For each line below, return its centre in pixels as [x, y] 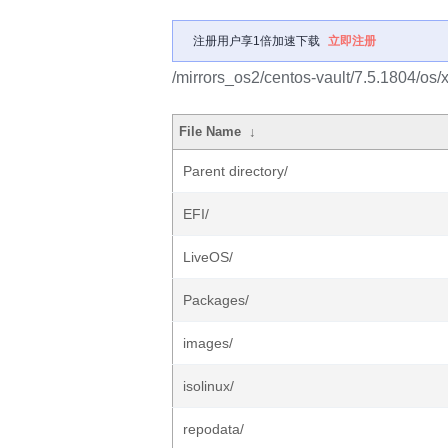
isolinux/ [208, 386]
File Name [210, 131]
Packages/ [216, 300]
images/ [208, 343]
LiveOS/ [208, 257]
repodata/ [213, 429]
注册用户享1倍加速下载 [256, 41]
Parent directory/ [235, 171]
